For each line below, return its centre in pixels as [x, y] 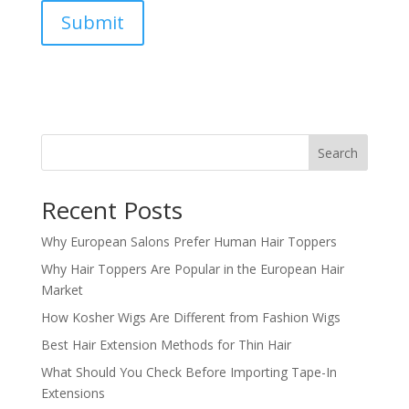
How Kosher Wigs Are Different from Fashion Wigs [190, 317]
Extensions [73, 393]
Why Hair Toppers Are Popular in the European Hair [192, 269]
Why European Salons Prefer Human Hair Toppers [189, 241]
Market [62, 290]
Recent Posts [111, 210]
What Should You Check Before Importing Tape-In [189, 372]
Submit [92, 22]
